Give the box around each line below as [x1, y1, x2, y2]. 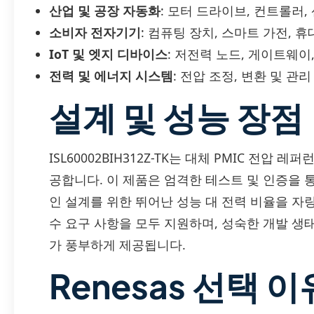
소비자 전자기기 [49, 24, 141, 41]
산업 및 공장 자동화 [49, 2, 161, 20]
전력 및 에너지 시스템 [49, 67, 173, 85]
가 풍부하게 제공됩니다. [49, 236, 186, 254]
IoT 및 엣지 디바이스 [49, 46, 168, 63]
